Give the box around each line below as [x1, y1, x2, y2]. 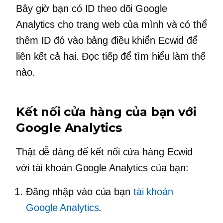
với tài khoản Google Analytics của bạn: [16, 162, 189, 173]
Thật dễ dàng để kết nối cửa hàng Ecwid [16, 146, 193, 157]
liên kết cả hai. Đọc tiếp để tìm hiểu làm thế [16, 50, 206, 62]
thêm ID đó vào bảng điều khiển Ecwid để [16, 34, 198, 46]
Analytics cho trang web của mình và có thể [16, 18, 207, 30]
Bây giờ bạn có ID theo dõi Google [16, 2, 167, 14]
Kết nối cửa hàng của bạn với [16, 104, 197, 119]
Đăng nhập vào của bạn [26, 186, 133, 197]
